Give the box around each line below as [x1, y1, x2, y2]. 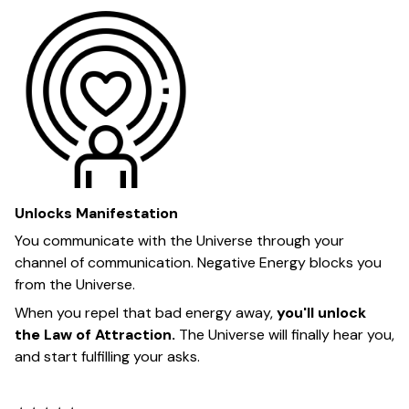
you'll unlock [277, 302, 366, 322]
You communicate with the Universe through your [15, 231, 344, 251]
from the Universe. [15, 275, 135, 295]
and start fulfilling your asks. [15, 346, 200, 366]
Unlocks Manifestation [15, 204, 178, 224]
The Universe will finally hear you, [179, 324, 394, 344]
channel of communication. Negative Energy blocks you [15, 253, 382, 273]
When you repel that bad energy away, [15, 302, 277, 322]
